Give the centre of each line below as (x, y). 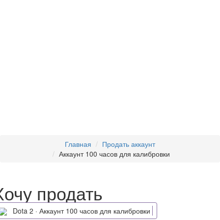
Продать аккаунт (129, 144)
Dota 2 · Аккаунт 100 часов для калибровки (96, 210)
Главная (78, 144)
